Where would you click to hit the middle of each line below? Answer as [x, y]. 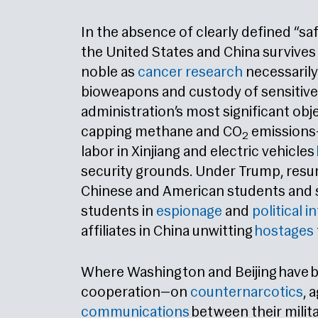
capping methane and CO [161, 133]
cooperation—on [136, 293]
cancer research [190, 73]
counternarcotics [247, 293]
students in [119, 212]
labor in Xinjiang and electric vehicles [198, 153]
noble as [109, 73]
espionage [189, 212]
